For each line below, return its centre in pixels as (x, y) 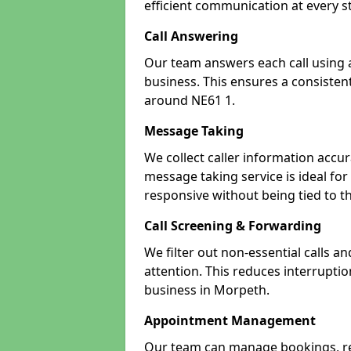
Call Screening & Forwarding (233, 226)
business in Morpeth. (207, 290)
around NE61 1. (190, 100)
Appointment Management (230, 320)
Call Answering (191, 36)
